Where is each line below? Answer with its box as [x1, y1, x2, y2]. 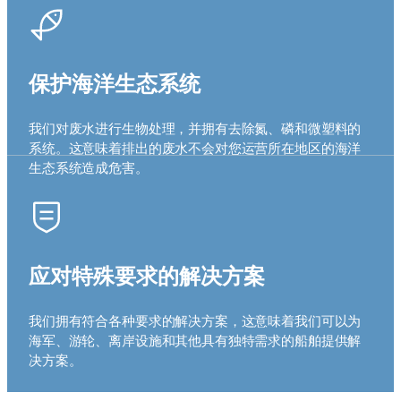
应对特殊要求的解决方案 [29, 260, 265, 288]
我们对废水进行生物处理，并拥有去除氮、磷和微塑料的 [29, 118, 362, 136]
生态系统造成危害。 [29, 158, 149, 175]
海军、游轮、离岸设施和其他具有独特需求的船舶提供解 [29, 330, 362, 348]
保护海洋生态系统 [29, 68, 200, 96]
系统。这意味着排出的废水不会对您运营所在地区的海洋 [29, 138, 362, 156]
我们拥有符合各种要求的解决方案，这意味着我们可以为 [29, 311, 362, 328]
